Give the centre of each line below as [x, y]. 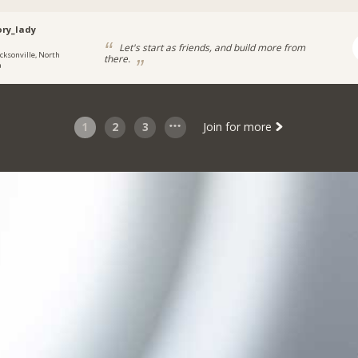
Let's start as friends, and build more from [211, 48]
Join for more [239, 127]
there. [118, 59]
